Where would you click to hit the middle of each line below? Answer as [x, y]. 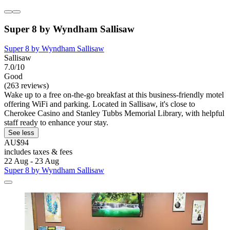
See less [21, 133]
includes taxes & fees [38, 152]
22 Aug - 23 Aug [32, 161]
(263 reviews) [26, 86]
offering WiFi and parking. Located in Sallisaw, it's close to [100, 104]
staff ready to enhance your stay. [56, 123]
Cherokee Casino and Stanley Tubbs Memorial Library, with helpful [114, 113]
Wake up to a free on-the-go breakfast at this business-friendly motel [114, 95]
